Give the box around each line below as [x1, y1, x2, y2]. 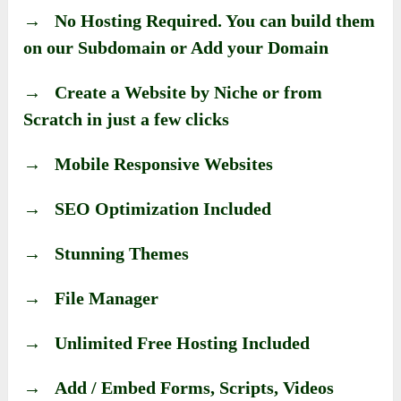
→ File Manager [23, 288, 159, 309]
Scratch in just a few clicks [23, 109, 230, 130]
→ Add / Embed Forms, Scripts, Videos [23, 378, 335, 398]
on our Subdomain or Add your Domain [23, 38, 329, 58]
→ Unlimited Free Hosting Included [23, 333, 311, 354]
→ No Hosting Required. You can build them [23, 11, 376, 31]
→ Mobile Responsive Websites [23, 154, 274, 175]
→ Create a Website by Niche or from [23, 82, 323, 103]
